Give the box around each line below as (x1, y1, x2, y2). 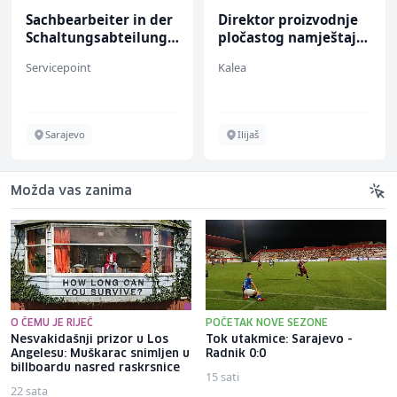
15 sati (206, 368, 239, 385)
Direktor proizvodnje (218, 10, 358, 28)
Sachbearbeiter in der (26, 10, 173, 28)
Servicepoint (26, 58, 91, 75)
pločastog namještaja (218, 27, 364, 46)
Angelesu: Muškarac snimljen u (11, 347, 190, 360)
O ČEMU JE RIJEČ (11, 317, 93, 328)
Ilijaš (237, 127, 259, 141)
